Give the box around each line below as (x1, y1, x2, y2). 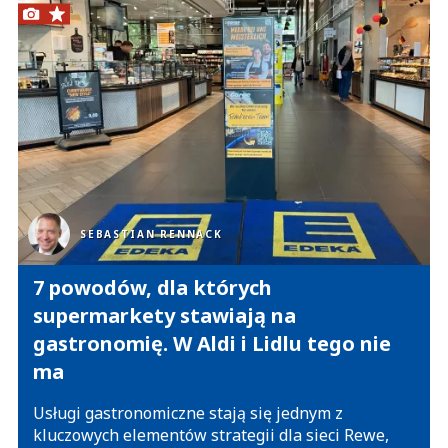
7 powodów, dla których (33, 273, 272, 301)
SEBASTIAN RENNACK (80, 227, 223, 242)
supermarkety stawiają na (33, 301, 296, 329)
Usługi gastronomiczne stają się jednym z (33, 402, 343, 425)
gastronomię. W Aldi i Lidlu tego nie (33, 329, 391, 357)
